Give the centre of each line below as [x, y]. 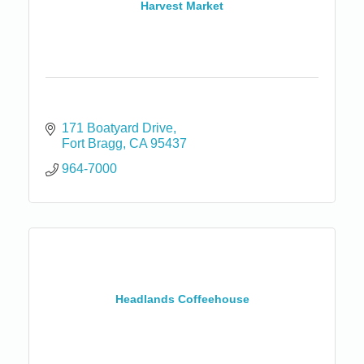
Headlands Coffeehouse [182, 299]
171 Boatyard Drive [117, 128]
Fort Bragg [92, 143]
